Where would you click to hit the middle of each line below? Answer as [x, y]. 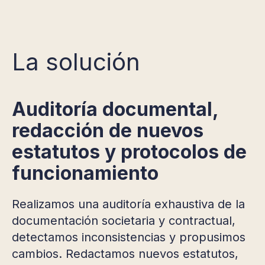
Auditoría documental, [115, 109]
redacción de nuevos [108, 130]
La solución [76, 62]
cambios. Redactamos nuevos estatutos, [125, 253]
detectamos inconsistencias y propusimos [129, 237]
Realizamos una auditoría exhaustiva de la [128, 204]
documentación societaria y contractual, [124, 220]
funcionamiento [85, 173]
